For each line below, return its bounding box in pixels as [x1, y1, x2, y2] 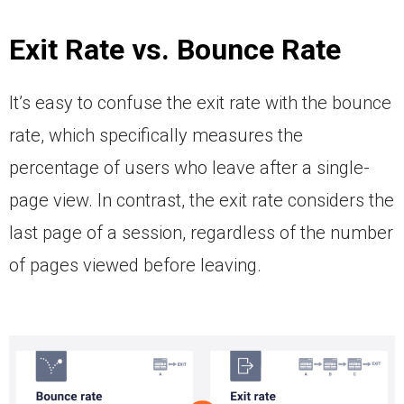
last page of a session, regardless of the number [9, 221, 393, 243]
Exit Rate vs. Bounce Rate [9, 32, 341, 67]
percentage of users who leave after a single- [9, 156, 370, 179]
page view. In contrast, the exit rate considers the [9, 188, 394, 211]
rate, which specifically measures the [9, 124, 303, 146]
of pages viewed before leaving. [9, 253, 262, 276]
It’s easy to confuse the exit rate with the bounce [9, 91, 391, 114]
